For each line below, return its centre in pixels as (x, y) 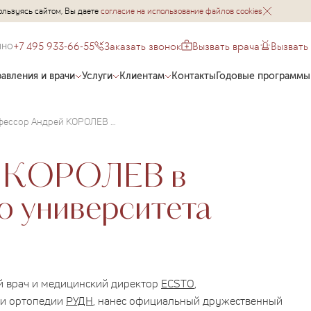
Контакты (194, 76)
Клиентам (142, 76)
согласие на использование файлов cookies (182, 11)
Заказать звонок (143, 46)
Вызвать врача (226, 46)
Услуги (98, 76)
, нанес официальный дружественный (188, 300)
